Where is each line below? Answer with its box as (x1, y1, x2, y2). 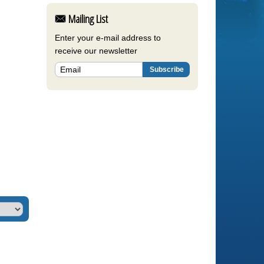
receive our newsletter (54, 45, 137, 55)
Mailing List (65, 11, 108, 27)
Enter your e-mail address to (54, 32, 161, 42)
